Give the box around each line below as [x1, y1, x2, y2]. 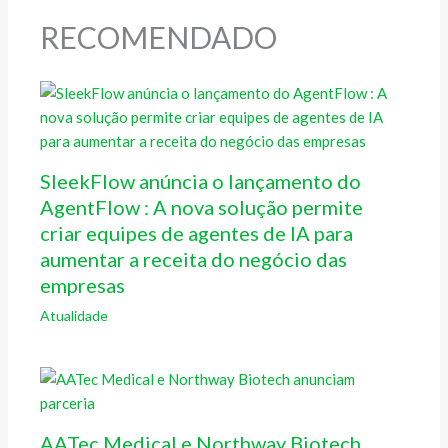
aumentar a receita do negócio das [40, 246, 348, 271]
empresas [40, 272, 126, 297]
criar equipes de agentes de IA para [40, 220, 354, 245]
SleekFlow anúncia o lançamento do [40, 168, 362, 193]
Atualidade [40, 306, 109, 324]
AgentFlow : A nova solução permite [40, 194, 364, 219]
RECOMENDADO [40, 18, 278, 55]
